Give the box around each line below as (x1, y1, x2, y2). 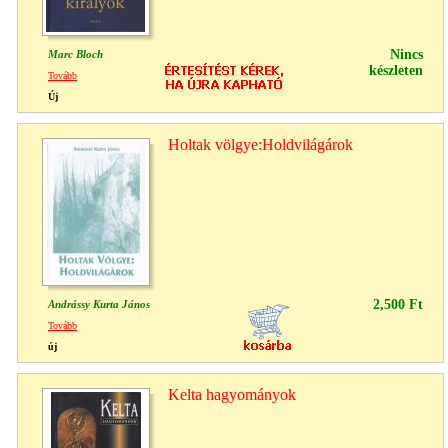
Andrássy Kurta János (48, 297, 150, 310)
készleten (369, 62, 423, 78)
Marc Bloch (48, 47, 103, 60)
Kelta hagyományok (168, 385, 296, 403)
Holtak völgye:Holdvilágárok (168, 135, 353, 153)
